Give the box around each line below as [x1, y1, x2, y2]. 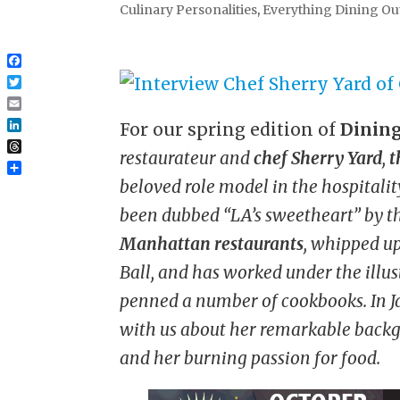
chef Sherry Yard [254, 147, 383, 170]
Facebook [7, 64, 89, 86]
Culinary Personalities [120, 2, 258, 19]
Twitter [7, 86, 71, 107]
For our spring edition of [120, 119, 341, 141]
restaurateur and [120, 147, 254, 170]
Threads [7, 150, 79, 171]
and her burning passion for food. [120, 347, 381, 370]
